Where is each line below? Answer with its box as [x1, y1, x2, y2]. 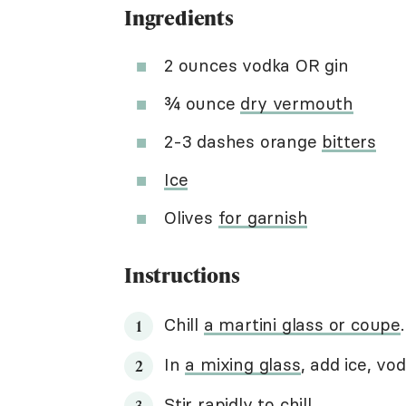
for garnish [217, 207, 308, 228]
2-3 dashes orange [164, 130, 323, 152]
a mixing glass [185, 353, 301, 375]
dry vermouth [240, 92, 354, 114]
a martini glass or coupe [203, 314, 401, 335]
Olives [164, 207, 218, 228]
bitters [322, 130, 377, 152]
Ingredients [124, 4, 234, 32]
